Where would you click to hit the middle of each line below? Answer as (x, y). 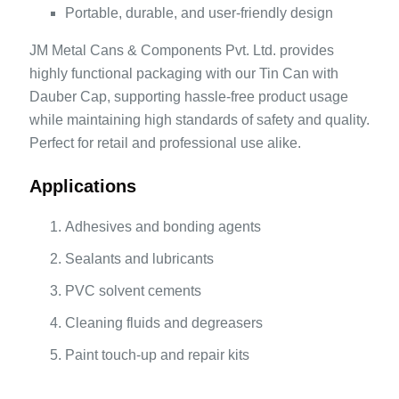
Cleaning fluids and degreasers (163, 323)
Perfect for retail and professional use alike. (165, 143)
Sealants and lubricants (139, 259)
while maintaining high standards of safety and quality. (199, 120)
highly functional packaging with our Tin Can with (183, 74)
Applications (82, 187)
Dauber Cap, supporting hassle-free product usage (188, 97)
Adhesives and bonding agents (163, 227)
